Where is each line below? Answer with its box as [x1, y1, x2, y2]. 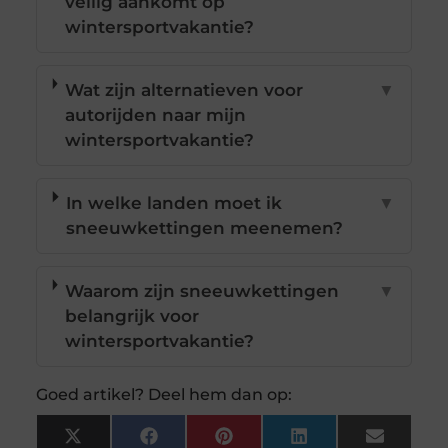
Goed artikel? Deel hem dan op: [35, 385, 292, 405]
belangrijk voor [65, 306, 200, 327]
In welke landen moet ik [66, 193, 283, 214]
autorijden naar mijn [65, 105, 247, 126]
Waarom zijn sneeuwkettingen [65, 281, 340, 302]
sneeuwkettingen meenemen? [66, 218, 344, 239]
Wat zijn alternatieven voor [65, 80, 304, 101]
